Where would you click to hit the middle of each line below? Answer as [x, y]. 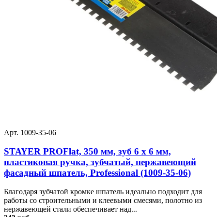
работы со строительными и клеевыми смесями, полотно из [103, 200]
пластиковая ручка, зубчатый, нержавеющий [100, 162]
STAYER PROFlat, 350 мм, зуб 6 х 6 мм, [87, 151]
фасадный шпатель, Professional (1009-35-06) [97, 172]
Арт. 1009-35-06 [30, 133]
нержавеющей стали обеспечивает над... [70, 209]
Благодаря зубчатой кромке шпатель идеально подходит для [103, 191]
